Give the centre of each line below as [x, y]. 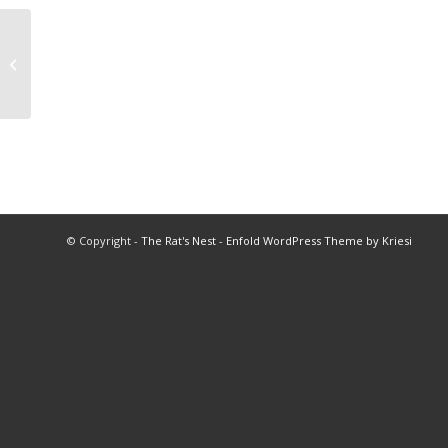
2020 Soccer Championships [120, 63]
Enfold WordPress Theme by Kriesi [319, 240]
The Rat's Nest [178, 240]
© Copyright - [104, 240]
